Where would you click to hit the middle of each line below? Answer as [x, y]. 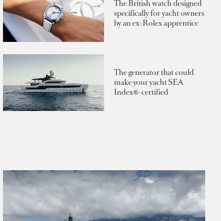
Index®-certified [141, 92]
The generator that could [154, 73]
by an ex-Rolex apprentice [156, 23]
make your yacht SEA [149, 82]
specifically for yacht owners [159, 13]
